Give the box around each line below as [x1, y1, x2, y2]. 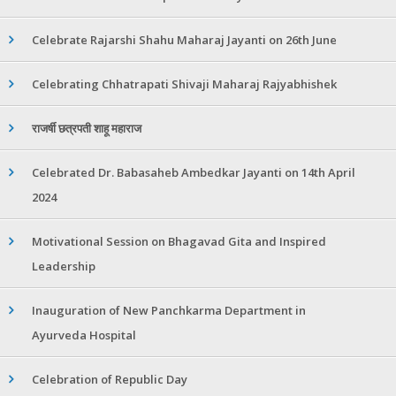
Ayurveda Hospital [32, 327, 136, 344]
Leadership [32, 258, 95, 275]
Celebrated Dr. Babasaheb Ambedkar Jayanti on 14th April [32, 164, 355, 181]
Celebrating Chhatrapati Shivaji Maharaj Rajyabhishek [32, 76, 337, 93]
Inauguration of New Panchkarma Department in [32, 302, 306, 319]
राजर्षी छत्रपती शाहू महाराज [32, 120, 141, 137]
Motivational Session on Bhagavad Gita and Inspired [32, 233, 326, 250]
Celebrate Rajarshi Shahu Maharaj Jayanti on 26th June [32, 32, 337, 49]
